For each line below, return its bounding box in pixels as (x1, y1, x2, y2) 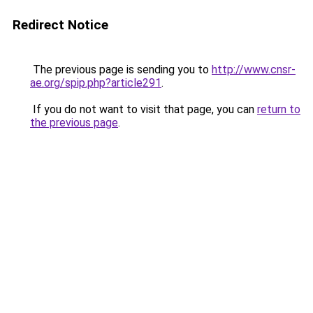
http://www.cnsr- (212, 63, 296, 76)
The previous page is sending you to (30, 63, 212, 76)
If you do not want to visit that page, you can (30, 103, 257, 116)
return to (257, 103, 300, 116)
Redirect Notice (13, 17, 108, 33)
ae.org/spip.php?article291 (30, 76, 161, 89)
